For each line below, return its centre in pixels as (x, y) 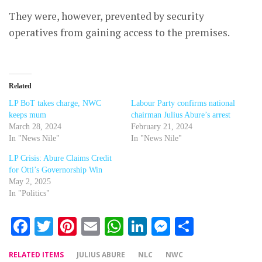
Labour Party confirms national (183, 104)
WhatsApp (167, 227)
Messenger (212, 227)
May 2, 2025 (30, 182)
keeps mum (27, 115)
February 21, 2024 (162, 127)
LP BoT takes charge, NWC (55, 104)
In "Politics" (29, 194)
